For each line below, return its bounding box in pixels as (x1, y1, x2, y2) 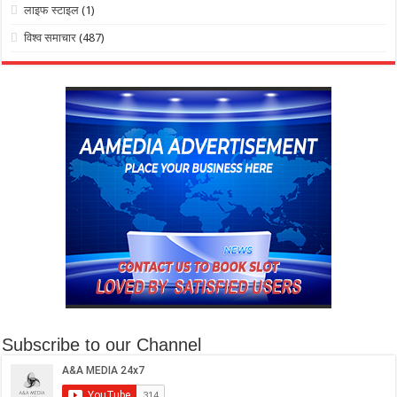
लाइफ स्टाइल (24, 4, 80, 18)
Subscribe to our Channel (2, 335, 202, 355)
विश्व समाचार (24, 31, 77, 45)
